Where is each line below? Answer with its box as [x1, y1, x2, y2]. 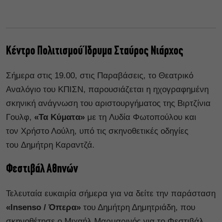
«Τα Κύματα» [34, 112, 87, 122]
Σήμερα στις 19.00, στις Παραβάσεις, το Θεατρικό [6, 70, 193, 80]
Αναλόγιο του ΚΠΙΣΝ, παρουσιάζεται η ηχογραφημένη [6, 84, 209, 94]
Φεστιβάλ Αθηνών [6, 163, 78, 175]
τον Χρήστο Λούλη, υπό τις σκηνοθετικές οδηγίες [6, 126, 188, 136]
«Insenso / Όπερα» [6, 202, 81, 212]
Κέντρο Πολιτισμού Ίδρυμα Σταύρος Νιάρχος [6, 45, 183, 57]
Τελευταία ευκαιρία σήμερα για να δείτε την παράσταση [6, 188, 216, 198]
